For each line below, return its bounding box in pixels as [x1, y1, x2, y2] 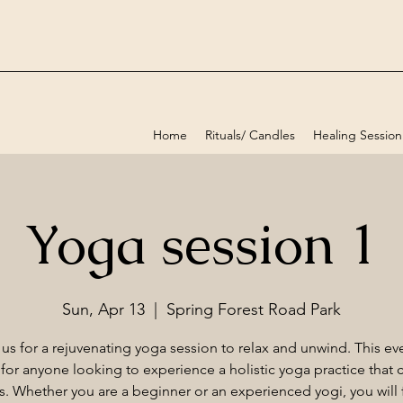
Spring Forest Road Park [166, 299, 341, 319]
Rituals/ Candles [205, 126, 295, 143]
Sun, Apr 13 [62, 299, 145, 319]
